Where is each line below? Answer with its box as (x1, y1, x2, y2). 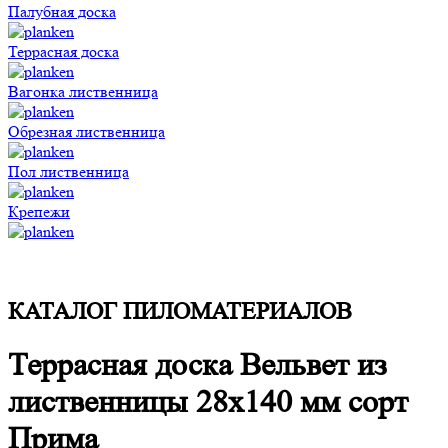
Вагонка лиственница (8, 82, 158, 101)
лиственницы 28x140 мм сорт (8, 384, 408, 421)
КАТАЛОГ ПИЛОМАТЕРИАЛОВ (8, 297, 352, 325)
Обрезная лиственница (8, 122, 165, 141)
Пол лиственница (8, 162, 129, 181)
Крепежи (8, 202, 70, 221)
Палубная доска (8, 2, 116, 21)
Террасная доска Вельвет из (8, 347, 387, 384)
